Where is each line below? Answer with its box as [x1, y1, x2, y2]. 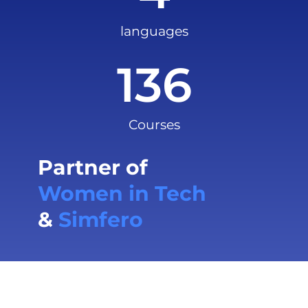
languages [120, 23, 188, 40]
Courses [128, 117, 180, 133]
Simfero [58, 207, 143, 233]
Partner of [38, 155, 148, 181]
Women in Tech [38, 181, 206, 207]
